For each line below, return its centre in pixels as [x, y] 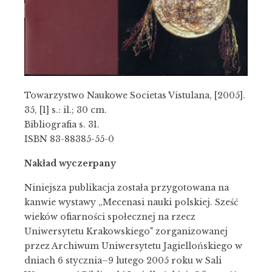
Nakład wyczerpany [70, 164]
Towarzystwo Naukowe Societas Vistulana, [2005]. [135, 96]
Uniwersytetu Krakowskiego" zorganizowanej [126, 232]
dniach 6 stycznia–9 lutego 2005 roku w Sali [123, 261]
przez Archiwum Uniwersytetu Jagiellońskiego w [133, 246]
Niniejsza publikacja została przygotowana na [127, 188]
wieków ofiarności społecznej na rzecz [110, 217]
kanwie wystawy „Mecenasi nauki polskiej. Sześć [131, 202]
